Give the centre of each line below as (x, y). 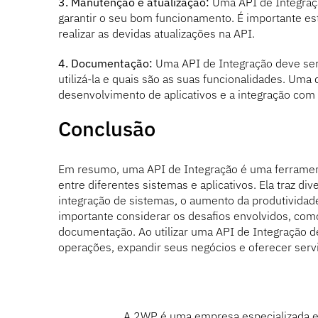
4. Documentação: (105, 64)
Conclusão (106, 129)
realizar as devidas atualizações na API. (156, 34)
